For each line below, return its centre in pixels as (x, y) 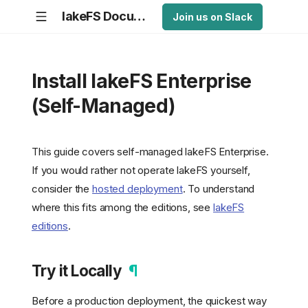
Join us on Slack (212, 16)
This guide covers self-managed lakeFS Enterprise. (150, 152)
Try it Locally (77, 271)
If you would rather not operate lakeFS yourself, (141, 170)
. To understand (219, 189)
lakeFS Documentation (140, 16)
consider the (62, 189)
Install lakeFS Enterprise (142, 81)
